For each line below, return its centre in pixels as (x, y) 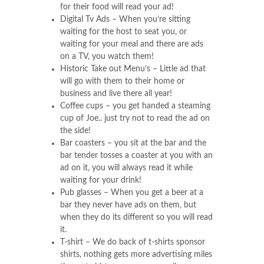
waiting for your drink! (101, 180)
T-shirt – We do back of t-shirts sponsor (133, 242)
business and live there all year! (116, 94)
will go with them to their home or (122, 81)
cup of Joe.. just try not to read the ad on (135, 118)
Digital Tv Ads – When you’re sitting (125, 19)
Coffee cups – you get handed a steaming (135, 106)
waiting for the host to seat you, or (123, 32)
